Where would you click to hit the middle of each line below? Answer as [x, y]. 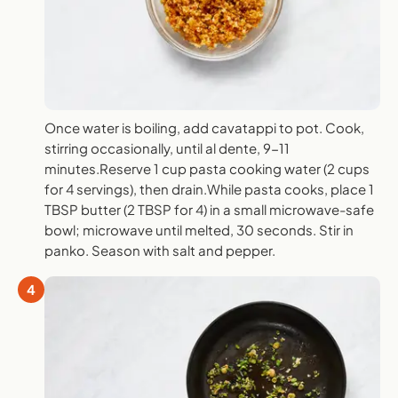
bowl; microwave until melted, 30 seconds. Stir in [199, 229]
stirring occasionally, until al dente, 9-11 [167, 147]
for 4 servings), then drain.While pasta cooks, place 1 [209, 188]
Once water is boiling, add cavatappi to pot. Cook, [204, 127]
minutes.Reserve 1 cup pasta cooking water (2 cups [207, 168]
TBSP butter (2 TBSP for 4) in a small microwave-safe [209, 209]
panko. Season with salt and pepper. [160, 250]
